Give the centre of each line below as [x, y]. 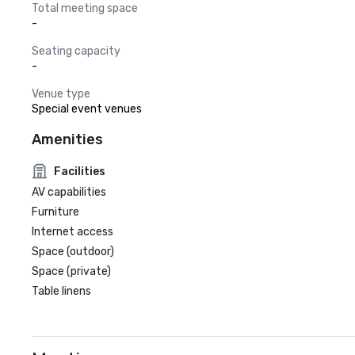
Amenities [67, 139]
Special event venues [87, 109]
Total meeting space [85, 8]
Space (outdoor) [73, 252]
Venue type [61, 94]
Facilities [80, 171]
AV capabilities [69, 192]
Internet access [73, 232]
